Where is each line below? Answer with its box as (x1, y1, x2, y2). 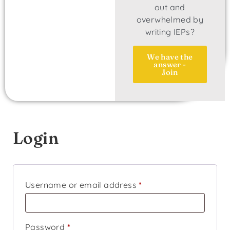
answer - (154, 59, 186, 69)
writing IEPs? (145, 26, 195, 37)
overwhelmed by (136, 14, 204, 25)
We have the (147, 51, 193, 62)
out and (155, 2, 185, 12)
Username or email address (25, 179, 139, 190)
